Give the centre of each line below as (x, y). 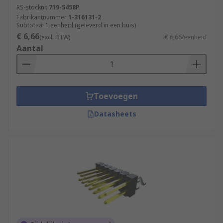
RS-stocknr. (32, 7)
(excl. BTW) (55, 37)
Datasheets (115, 114)
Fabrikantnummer (42, 17)
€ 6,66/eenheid (186, 37)
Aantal (30, 48)
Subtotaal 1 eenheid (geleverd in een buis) (76, 25)
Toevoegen (115, 96)
